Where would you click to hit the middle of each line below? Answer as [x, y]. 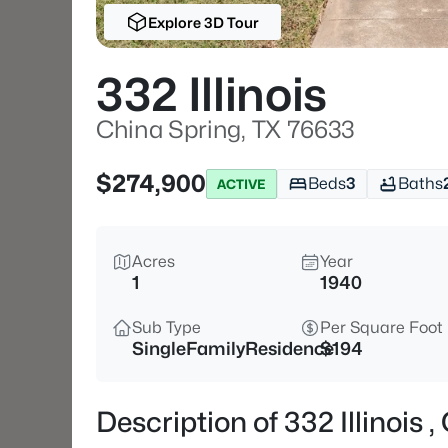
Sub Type [166, 327]
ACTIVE [241, 183]
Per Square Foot [381, 327]
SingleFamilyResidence [233, 348]
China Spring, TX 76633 [225, 129]
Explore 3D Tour [203, 22]
